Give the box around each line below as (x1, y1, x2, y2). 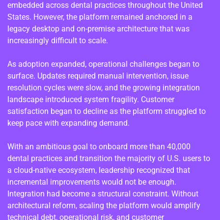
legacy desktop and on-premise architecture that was (7, 24, 190, 33)
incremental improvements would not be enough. (7, 177, 176, 187)
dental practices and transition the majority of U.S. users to (7, 153, 210, 163)
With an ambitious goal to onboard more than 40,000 (7, 141, 191, 151)
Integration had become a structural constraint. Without (7, 189, 198, 198)
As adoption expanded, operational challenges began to (7, 59, 199, 69)
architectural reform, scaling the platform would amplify (7, 200, 200, 210)
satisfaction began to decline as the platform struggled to (7, 106, 206, 116)
